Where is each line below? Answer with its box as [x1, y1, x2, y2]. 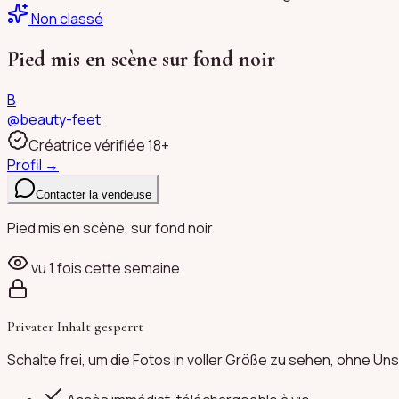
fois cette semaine [54, 257, 180, 278]
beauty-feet [20, 109, 101, 129]
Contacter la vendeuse [36, 187, 151, 201]
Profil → [7, 154, 59, 175]
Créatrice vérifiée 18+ [28, 134, 169, 155]
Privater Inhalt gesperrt [7, 317, 143, 336]
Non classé [31, 9, 103, 28]
